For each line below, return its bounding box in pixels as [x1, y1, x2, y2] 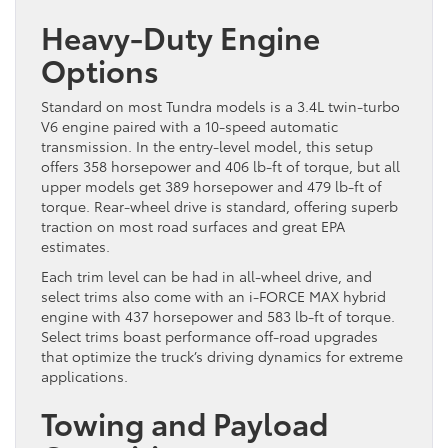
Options [41, 47, 159, 91]
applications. [41, 365, 128, 386]
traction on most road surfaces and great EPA [41, 215, 345, 236]
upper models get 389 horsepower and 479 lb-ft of [41, 175, 382, 196]
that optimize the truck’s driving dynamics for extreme [41, 345, 403, 366]
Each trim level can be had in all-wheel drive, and [41, 265, 372, 286]
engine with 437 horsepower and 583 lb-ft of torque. [41, 305, 395, 326]
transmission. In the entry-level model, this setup [41, 135, 373, 156]
